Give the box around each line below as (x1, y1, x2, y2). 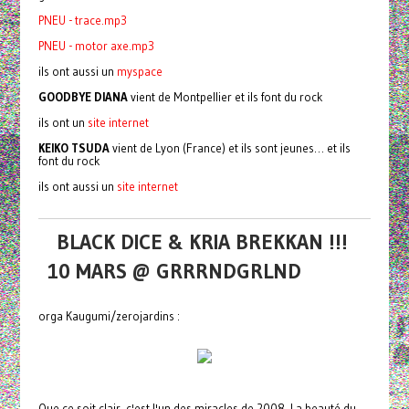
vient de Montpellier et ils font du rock (127, 89, 323, 104)
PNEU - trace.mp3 (37, 13, 127, 27)
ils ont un (37, 115, 88, 130)
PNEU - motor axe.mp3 (37, 38, 154, 53)
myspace (116, 64, 163, 79)
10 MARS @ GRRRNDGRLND (47, 258, 301, 284)
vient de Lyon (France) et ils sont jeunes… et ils (109, 141, 351, 155)
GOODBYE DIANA (37, 89, 128, 104)
